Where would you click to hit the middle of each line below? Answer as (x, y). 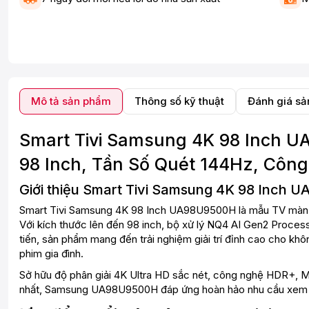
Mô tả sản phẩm (71, 101)
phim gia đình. (51, 253)
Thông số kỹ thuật (179, 101)
